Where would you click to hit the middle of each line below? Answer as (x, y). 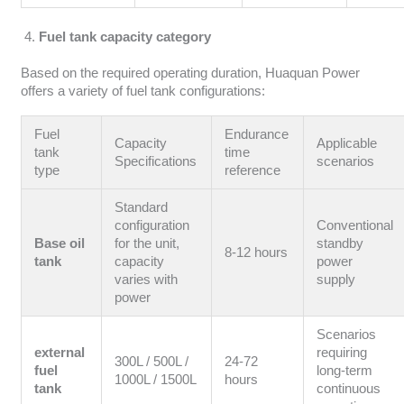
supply (336, 280)
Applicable (347, 144)
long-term (345, 371)
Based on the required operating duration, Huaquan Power (190, 73)
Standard (142, 208)
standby (340, 244)
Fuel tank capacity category (124, 37)
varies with (147, 280)
